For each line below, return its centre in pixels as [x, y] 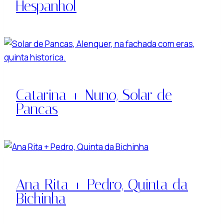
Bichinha [41, 198]
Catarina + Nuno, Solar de [94, 95]
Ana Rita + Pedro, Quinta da [102, 184]
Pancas [37, 109]
